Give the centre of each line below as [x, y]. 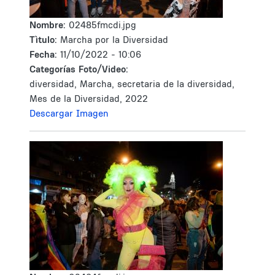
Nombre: [49, 25]
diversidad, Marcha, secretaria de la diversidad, [132, 84]
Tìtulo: [43, 40]
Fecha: [45, 54]
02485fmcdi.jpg [103, 25]
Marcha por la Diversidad [114, 40]
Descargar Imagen [69, 113]
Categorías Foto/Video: [79, 69]
